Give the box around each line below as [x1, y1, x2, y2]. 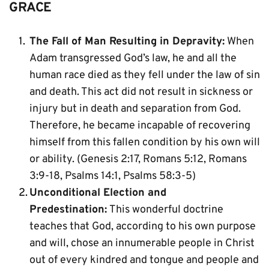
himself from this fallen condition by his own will [29, 136, 260, 150]
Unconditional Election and [29, 186, 166, 200]
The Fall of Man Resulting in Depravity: [29, 35, 225, 49]
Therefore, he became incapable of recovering [29, 119, 250, 133]
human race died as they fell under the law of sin [29, 68, 260, 82]
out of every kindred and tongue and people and [29, 253, 259, 267]
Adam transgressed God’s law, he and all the [29, 52, 237, 65]
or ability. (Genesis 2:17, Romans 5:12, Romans [29, 153, 247, 166]
